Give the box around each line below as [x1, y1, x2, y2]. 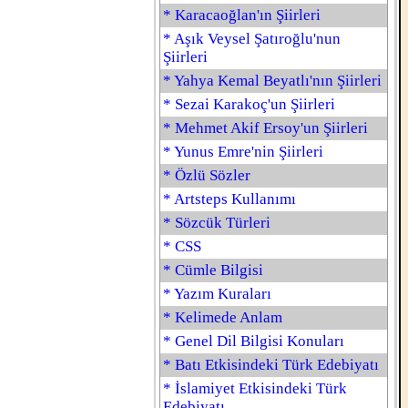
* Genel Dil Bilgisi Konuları [163, 332, 344, 350]
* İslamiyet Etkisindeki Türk [163, 380, 347, 397]
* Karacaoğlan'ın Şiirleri [163, 6, 321, 24]
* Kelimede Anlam [163, 309, 282, 326]
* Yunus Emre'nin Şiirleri [163, 143, 323, 160]
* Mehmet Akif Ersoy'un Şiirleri [163, 119, 368, 137]
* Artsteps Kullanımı [163, 190, 296, 208]
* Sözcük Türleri [163, 214, 270, 231]
